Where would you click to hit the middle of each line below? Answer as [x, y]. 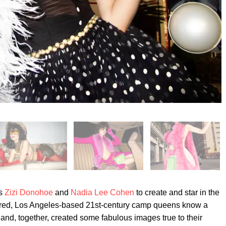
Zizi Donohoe [29, 193]
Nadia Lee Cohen [102, 193]
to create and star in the [177, 193]
